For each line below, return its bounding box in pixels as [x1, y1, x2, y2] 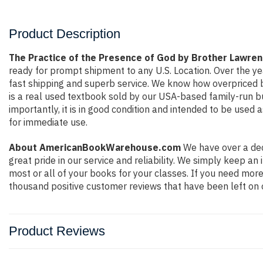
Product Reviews [9, 224, 105, 238]
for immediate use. [9, 116, 87, 128]
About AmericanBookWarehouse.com [9, 141, 181, 153]
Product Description [9, 26, 120, 41]
